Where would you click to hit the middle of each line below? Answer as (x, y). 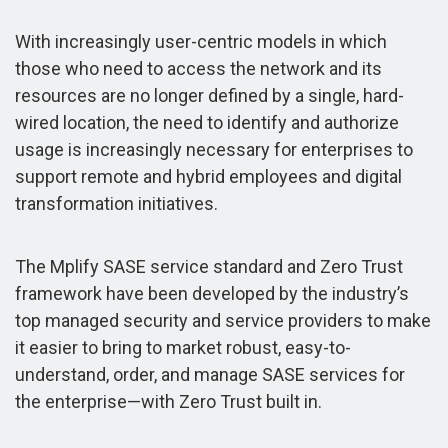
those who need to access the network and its (198, 68)
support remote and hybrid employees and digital (208, 176)
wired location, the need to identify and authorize (207, 122)
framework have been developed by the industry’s (212, 293)
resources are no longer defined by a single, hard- (209, 95)
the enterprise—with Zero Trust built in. (168, 401)
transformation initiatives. (116, 203)
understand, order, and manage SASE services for (210, 374)
